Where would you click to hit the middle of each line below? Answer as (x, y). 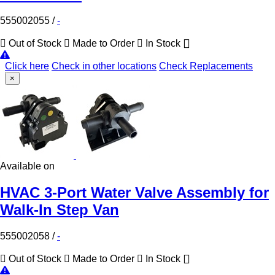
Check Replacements (206, 66)
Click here (27, 66)
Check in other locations (104, 66)
